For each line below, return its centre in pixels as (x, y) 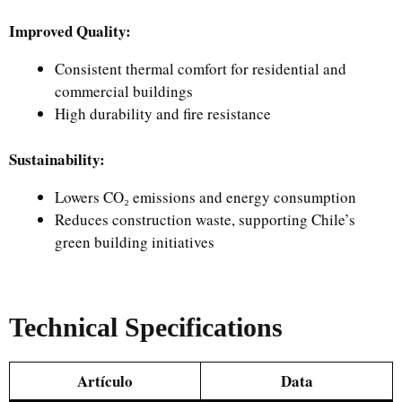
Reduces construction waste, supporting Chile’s (205, 219)
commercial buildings (124, 92)
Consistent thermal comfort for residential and (201, 69)
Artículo (105, 381)
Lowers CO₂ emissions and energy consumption (205, 197)
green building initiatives (135, 241)
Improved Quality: (70, 31)
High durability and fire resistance (163, 114)
